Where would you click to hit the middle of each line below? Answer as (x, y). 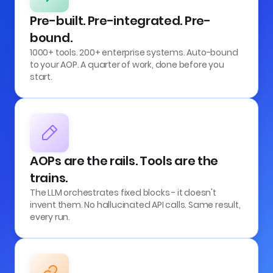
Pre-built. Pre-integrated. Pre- (120, 20)
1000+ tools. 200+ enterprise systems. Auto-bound (134, 52)
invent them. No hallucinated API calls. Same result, (135, 204)
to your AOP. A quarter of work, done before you (127, 64)
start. (41, 76)
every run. (50, 217)
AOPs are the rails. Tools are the (124, 161)
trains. (49, 178)
